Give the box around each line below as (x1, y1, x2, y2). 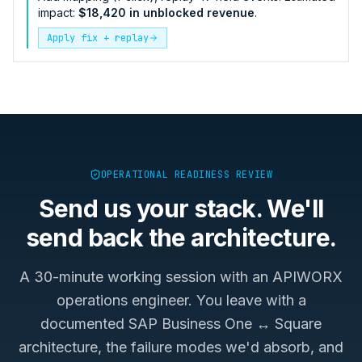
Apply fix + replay (47, 31, 149, 44)
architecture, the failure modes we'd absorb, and (19, 338, 343, 356)
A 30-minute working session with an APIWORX (19, 267, 343, 285)
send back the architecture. (25, 222, 337, 252)
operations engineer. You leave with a (56, 291, 306, 309)
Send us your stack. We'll (38, 193, 324, 223)
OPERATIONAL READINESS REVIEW (100, 167, 273, 181)
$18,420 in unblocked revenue (78, 5, 255, 19)
